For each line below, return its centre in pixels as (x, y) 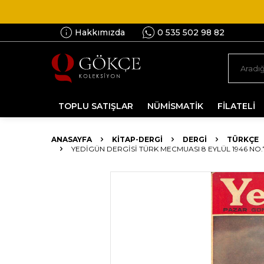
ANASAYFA (72, 139)
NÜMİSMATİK (175, 106)
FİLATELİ (236, 106)
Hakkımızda (100, 32)
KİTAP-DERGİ (137, 139)
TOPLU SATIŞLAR (96, 106)
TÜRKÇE (243, 139)
